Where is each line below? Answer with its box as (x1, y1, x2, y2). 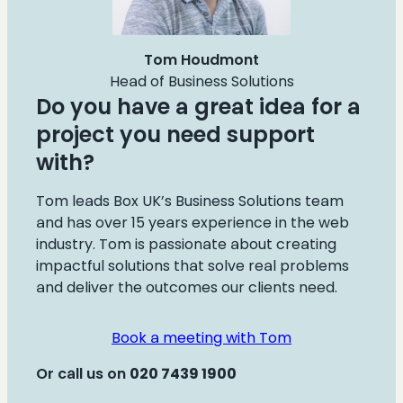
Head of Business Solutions (109, 70, 294, 92)
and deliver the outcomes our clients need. (36, 276, 337, 298)
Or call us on (36, 363, 130, 384)
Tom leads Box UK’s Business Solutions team (36, 190, 344, 211)
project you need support (36, 119, 315, 149)
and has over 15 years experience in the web (36, 211, 349, 233)
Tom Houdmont (144, 49, 259, 70)
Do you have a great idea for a (36, 91, 361, 121)
